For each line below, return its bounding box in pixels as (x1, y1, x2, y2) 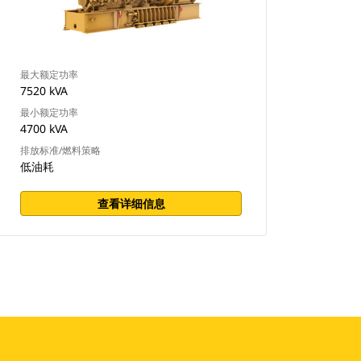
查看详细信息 (97, 196, 165, 211)
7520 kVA (20, 83, 68, 98)
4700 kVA (20, 121, 68, 136)
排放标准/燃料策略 (20, 143, 102, 157)
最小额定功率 (20, 106, 79, 119)
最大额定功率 (20, 68, 79, 81)
